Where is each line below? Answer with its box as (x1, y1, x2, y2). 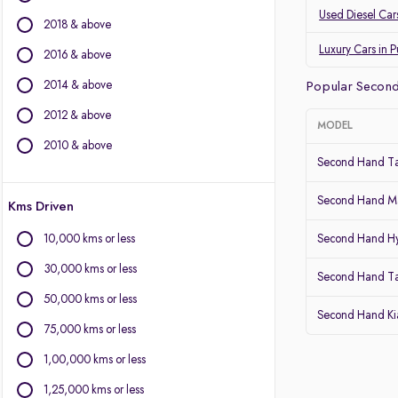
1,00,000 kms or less (44, 354, 146, 366)
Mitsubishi (31, 291, 79, 303)
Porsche (31, 313, 69, 325)
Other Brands (3, 80, 67, 92)
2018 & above (44, 19, 111, 31)
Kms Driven (8, 200, 74, 214)
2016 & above (44, 49, 111, 61)
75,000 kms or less (44, 323, 136, 336)
